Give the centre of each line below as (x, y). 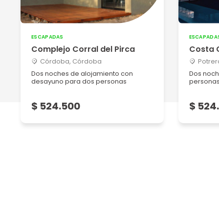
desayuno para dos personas (79, 81)
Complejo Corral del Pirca (83, 49)
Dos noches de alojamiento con (82, 74)
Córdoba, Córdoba (71, 61)
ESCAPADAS (47, 37)
